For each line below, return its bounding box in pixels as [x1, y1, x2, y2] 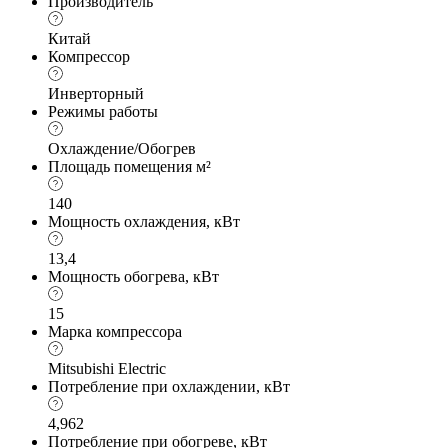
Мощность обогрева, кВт [48, 267, 219, 285]
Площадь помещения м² [48, 157, 211, 175]
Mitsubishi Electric [48, 359, 166, 377]
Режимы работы [48, 102, 158, 120]
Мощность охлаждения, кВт [48, 212, 240, 230]
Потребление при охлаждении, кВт [48, 377, 290, 395]
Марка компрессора [48, 322, 182, 340]
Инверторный [48, 84, 144, 102]
